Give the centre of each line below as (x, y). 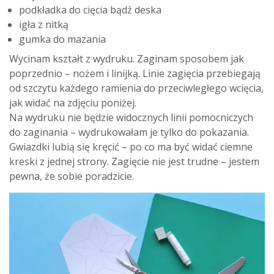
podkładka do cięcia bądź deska (90, 9)
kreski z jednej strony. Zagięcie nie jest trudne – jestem (134, 161)
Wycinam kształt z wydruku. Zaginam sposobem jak (127, 58)
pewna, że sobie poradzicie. (72, 176)
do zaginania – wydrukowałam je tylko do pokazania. (129, 132)
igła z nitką (44, 24)
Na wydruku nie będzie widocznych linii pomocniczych (131, 117)
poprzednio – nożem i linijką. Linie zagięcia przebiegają (135, 73)
